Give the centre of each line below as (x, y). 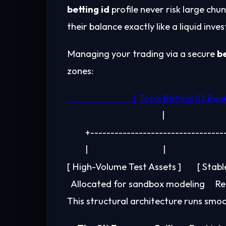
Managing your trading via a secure (142, 54)
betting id (88, 10)
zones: (80, 71)
